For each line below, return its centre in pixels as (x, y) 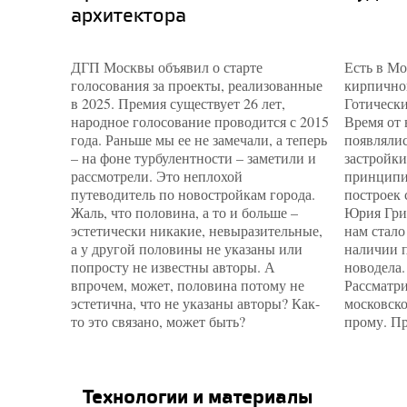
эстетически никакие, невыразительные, (197, 230)
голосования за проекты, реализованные (197, 85)
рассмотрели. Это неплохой (157, 176)
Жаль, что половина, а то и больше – (184, 212)
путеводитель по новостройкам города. (193, 194)
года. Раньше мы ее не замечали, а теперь (199, 139)
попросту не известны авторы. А (173, 267)
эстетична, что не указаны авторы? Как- (195, 303)
